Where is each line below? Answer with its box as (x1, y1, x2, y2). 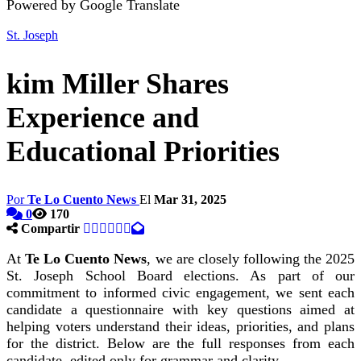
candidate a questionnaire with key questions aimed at (6, 301, 355, 317)
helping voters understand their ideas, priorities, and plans (6, 317, 355, 334)
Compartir (21, 221, 80, 235)
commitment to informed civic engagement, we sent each (6, 284, 355, 301)
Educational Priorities (6, 135, 280, 168)
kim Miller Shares (6, 67, 229, 100)
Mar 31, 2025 (154, 192, 226, 206)
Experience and (6, 101, 199, 134)
